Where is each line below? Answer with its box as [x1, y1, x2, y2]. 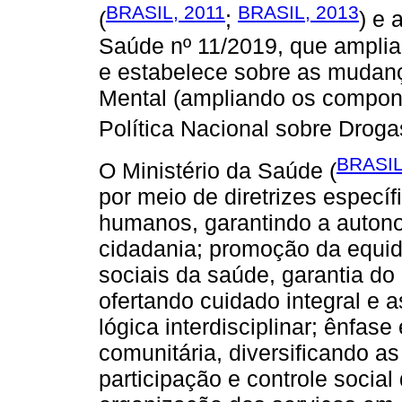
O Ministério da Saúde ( [99, 158, 336, 184]
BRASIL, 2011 [106, 2, 225, 23]
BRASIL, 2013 [238, 2, 359, 23]
